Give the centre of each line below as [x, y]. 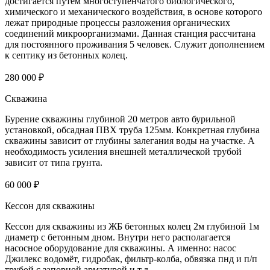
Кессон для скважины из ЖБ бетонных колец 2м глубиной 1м [132, 226]
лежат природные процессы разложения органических [118, 22]
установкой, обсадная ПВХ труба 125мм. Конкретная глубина [132, 130]
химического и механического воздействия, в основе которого [133, 11]
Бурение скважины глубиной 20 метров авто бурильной [120, 119]
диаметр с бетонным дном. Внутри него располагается [118, 237]
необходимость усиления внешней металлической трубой [123, 151]
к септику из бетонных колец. [66, 55]
